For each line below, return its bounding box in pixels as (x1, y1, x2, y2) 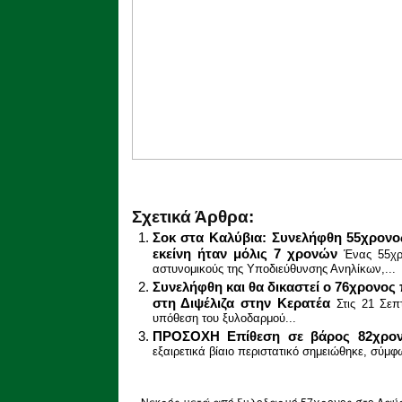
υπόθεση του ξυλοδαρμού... (152, 311, 296, 328)
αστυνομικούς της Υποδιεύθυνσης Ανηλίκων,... (152, 262, 396, 278)
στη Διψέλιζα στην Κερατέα (152, 294, 330, 310)
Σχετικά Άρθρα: (132, 206, 254, 226)
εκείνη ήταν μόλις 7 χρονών (152, 245, 337, 261)
